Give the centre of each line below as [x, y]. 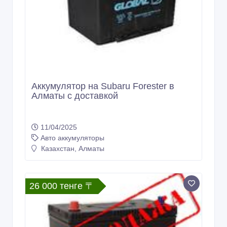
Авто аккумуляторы [72, 122]
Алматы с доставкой [75, 80]
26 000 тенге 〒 [62, 170]
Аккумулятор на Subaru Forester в [103, 70]
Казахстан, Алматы [72, 133]
